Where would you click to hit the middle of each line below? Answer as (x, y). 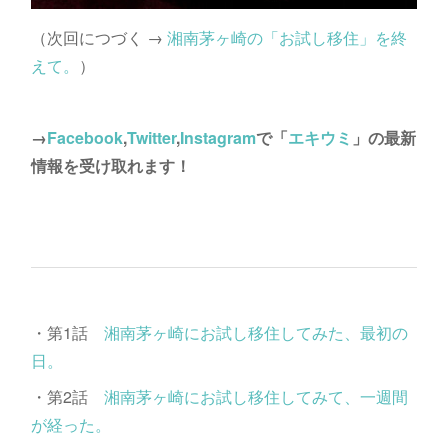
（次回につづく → (98, 37)
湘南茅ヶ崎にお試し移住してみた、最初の (255, 332)
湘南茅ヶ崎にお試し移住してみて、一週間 (255, 396)
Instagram (217, 137)
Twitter (151, 137)
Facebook (84, 137)
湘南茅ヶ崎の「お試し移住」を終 (286, 37)
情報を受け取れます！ (110, 165)
